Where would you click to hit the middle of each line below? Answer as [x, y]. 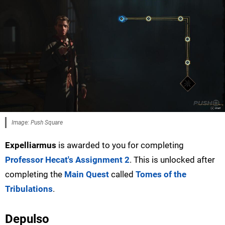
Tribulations [29, 189]
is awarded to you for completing [120, 145]
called [122, 175]
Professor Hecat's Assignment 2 [67, 160]
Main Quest [87, 175]
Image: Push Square [37, 123]
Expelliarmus [31, 145]
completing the [35, 175]
